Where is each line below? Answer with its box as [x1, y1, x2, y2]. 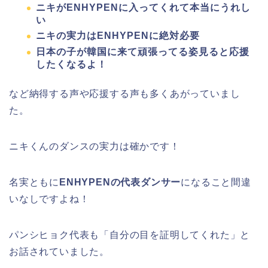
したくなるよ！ [36, 59, 107, 69]
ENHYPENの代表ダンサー [59, 176, 181, 187]
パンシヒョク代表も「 [9, 229, 109, 240]
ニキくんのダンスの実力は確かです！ [9, 141, 180, 151]
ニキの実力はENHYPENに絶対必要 [36, 31, 200, 41]
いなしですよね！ [9, 193, 90, 204]
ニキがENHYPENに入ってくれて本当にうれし [36, 2, 251, 13]
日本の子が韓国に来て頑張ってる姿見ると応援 [36, 46, 249, 57]
